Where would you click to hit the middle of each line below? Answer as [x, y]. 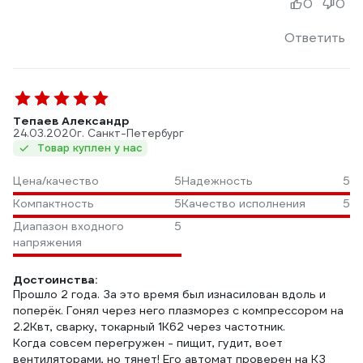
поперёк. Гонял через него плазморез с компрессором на [178, 310]
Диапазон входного [68, 226]
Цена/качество [56, 181]
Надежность [217, 181]
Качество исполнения [243, 203]
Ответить [315, 38]
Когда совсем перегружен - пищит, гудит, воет [148, 343]
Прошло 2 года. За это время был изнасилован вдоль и [169, 294]
